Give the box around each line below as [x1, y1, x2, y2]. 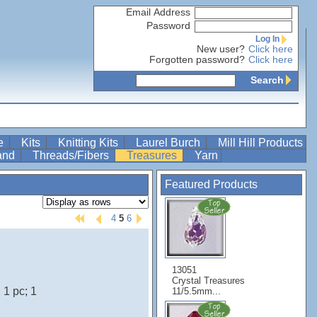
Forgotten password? [149, 54, 245, 65]
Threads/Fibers [33, 149, 112, 161]
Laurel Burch [136, 137, 203, 149]
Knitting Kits [58, 137, 121, 149]
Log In [255, 34, 279, 44]
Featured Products [165, 178, 258, 190]
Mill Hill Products [218, 137, 303, 149]
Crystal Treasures [172, 275, 245, 286]
